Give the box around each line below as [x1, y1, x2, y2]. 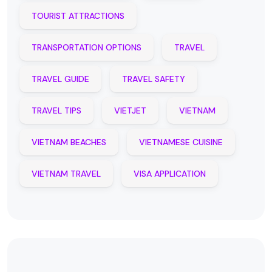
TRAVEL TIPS [32, 105, 81, 116]
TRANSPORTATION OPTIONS [32, 42, 141, 53]
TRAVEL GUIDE [32, 73, 89, 84]
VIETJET [114, 105, 146, 116]
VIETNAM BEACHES [32, 137, 106, 148]
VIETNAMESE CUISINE [139, 137, 223, 148]
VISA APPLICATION [134, 168, 206, 179]
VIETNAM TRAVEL [32, 168, 101, 179]
